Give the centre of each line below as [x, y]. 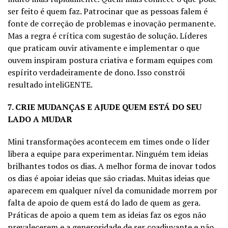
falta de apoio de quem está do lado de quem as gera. [104, 202]
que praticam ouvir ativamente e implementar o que [104, 48]
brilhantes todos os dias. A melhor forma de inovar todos [112, 166]
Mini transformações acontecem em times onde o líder [109, 141]
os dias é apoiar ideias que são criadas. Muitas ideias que [109, 178]
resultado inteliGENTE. [50, 84]
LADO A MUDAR [40, 119]
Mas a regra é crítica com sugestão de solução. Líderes [107, 35]
